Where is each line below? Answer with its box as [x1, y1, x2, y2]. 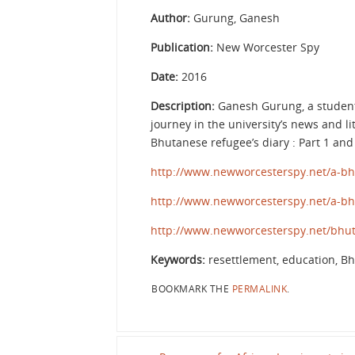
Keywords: [151, 251, 208, 267]
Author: [151, 10, 193, 25]
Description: [151, 97, 215, 113]
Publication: [151, 39, 216, 55]
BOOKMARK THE [151, 281, 232, 295]
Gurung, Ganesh [193, 10, 280, 25]
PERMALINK [231, 281, 287, 295]
